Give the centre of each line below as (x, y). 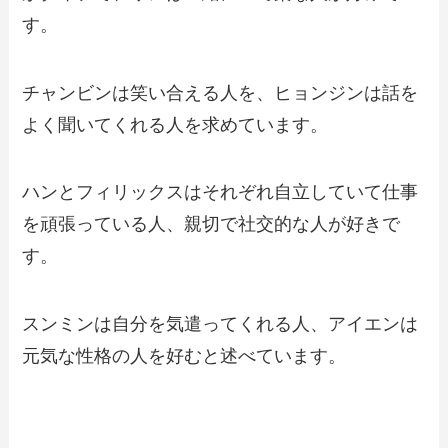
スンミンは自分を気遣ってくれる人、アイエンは (220, 324)
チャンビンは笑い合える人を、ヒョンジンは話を (220, 92)
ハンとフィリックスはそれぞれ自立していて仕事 (220, 192)
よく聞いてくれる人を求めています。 (175, 124)
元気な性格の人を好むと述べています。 (184, 356)
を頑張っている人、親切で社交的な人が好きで (211, 224)
